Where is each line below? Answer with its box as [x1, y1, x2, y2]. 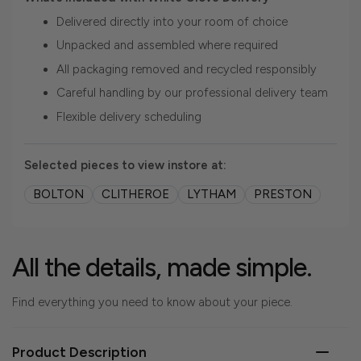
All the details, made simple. [12, 251, 312, 284]
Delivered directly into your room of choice [56, 14, 288, 29]
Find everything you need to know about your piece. [12, 295, 293, 310]
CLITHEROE [102, 187, 169, 202]
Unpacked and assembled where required [56, 38, 278, 53]
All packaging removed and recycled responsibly [56, 61, 317, 77]
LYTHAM [187, 187, 236, 202]
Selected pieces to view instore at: [24, 158, 226, 173]
